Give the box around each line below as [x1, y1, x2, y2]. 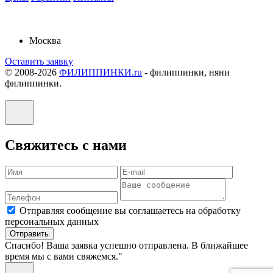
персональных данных [5, 216, 99, 227]
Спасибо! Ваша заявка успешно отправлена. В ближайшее [5, 239, 248, 250]
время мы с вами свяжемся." [5, 250, 122, 261]
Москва [29, 35, 61, 46]
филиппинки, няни [147, 67, 230, 78]
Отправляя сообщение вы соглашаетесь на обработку [19, 205, 241, 216]
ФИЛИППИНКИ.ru [59, 67, 142, 78]
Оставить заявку [5, 56, 73, 67]
